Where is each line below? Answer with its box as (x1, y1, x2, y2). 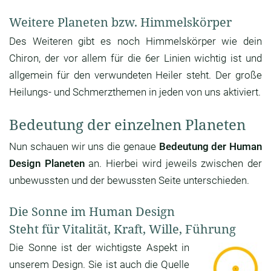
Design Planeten (9, 157, 85, 170)
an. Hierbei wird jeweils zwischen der (84, 157, 263, 170)
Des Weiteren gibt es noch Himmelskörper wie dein (9, 35, 262, 48)
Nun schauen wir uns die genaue (9, 140, 159, 153)
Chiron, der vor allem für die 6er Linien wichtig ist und (9, 52, 262, 65)
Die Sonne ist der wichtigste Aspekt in (9, 241, 189, 254)
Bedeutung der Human (158, 140, 262, 153)
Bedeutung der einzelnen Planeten (9, 114, 246, 135)
